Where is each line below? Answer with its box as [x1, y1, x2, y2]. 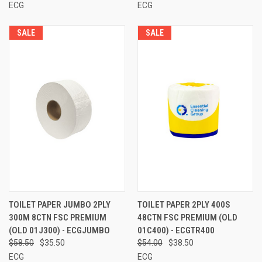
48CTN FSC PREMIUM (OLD [137, 212, 237, 223]
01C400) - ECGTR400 [137, 225, 215, 236]
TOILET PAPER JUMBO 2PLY [9, 199, 111, 210]
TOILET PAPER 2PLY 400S [137, 199, 230, 210]
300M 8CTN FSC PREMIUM [9, 212, 106, 223]
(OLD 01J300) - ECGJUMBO [9, 225, 110, 236]
